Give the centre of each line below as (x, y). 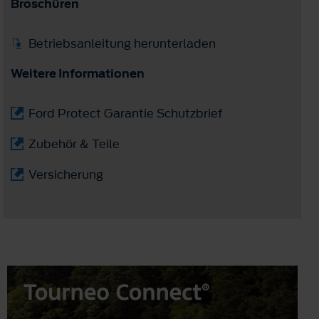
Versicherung (66, 174)
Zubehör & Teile (74, 143)
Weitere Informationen (78, 73)
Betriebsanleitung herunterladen (122, 43)
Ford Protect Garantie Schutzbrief (125, 113)
